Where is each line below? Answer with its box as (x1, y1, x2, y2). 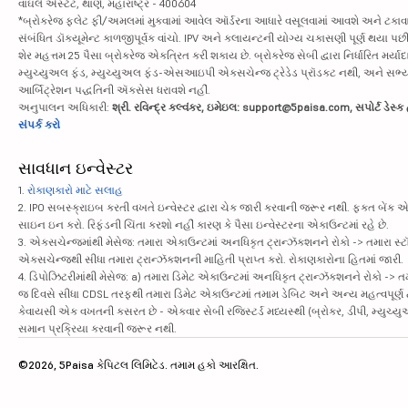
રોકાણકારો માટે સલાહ (27, 182, 123, 197)
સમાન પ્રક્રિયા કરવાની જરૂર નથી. (18, 321, 177, 335)
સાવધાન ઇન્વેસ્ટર (18, 157, 133, 178)
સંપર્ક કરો (18, 117, 60, 131)
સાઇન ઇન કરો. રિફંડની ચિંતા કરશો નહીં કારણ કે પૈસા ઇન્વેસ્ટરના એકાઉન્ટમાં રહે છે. (18, 217, 389, 231)
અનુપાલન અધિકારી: (18, 99, 112, 114)
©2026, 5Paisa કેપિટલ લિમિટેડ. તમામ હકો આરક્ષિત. (18, 357, 259, 372)
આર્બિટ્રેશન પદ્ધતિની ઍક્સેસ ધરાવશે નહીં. (18, 82, 210, 97)
